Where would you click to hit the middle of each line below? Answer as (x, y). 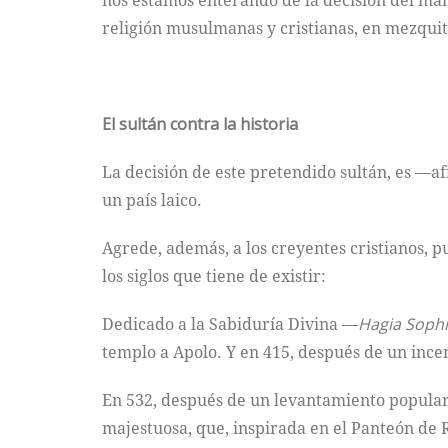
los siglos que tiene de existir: (214, 276)
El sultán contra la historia (200, 124)
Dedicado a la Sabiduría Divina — (230, 324)
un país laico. (152, 200)
